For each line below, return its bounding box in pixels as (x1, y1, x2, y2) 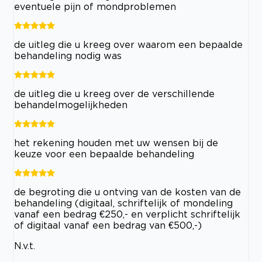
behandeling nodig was (14, 50, 122, 61)
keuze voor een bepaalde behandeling (14, 149, 194, 160)
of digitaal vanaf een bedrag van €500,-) (14, 220, 202, 231)
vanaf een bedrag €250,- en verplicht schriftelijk (14, 209, 240, 220)
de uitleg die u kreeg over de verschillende (14, 88, 215, 99)
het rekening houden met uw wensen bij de (14, 137, 218, 149)
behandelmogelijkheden (14, 99, 127, 111)
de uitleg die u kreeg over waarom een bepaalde (14, 39, 243, 50)
